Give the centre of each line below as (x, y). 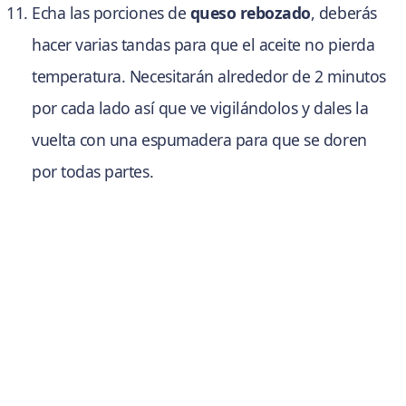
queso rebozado (250, 13)
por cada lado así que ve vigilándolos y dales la (200, 108)
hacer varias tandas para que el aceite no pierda (203, 45)
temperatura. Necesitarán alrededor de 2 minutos (209, 77)
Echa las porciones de (111, 13)
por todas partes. (93, 172)
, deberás (343, 13)
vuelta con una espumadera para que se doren (199, 140)
